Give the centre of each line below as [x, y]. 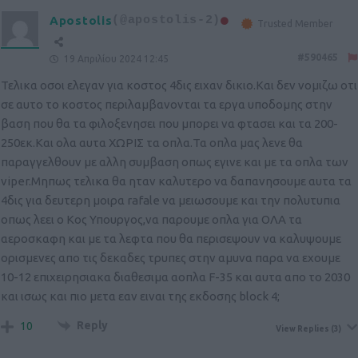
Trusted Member [296, 24]
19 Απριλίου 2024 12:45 [115, 59]
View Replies [302, 329]
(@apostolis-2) [167, 21]
